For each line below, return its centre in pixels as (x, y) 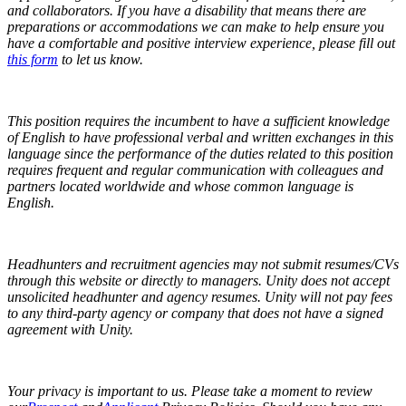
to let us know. (101, 59)
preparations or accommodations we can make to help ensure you (196, 26)
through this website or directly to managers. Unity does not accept (198, 280)
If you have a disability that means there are (242, 10)
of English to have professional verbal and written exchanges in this (200, 137)
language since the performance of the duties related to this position (200, 153)
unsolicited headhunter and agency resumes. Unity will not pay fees (200, 296)
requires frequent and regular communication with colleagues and (195, 169)
